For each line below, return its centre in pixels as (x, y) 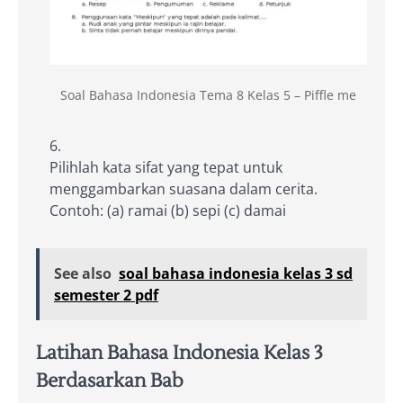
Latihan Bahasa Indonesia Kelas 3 (179, 353)
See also (83, 273)
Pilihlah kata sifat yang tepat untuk (166, 167)
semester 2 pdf (106, 295)
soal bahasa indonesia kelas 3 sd (236, 273)
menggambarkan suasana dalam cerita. (184, 188)
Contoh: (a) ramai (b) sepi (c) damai (168, 210)
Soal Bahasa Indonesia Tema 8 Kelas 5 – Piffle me (208, 94)
